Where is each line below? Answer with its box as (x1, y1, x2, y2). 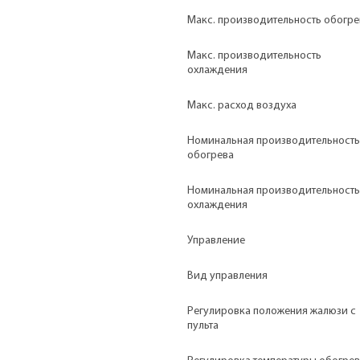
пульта (187, 319, 219, 332)
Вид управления (187, 269, 268, 282)
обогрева (187, 149, 234, 162)
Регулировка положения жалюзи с (187, 305, 356, 317)
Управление (187, 234, 245, 247)
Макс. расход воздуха (187, 99, 297, 112)
